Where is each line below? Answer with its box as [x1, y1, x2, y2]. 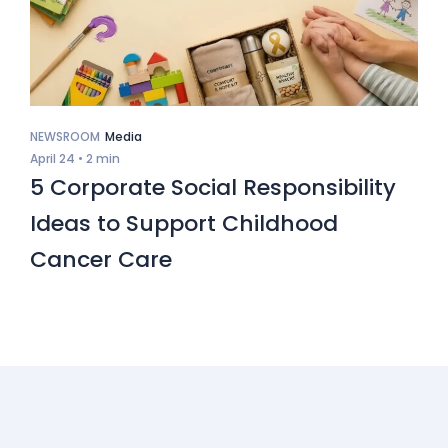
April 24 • [30, 150, 83, 168]
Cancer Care [30, 244, 172, 276]
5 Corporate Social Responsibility [30, 172, 396, 204]
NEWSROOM [30, 128, 100, 146]
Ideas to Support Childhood [30, 208, 338, 240]
